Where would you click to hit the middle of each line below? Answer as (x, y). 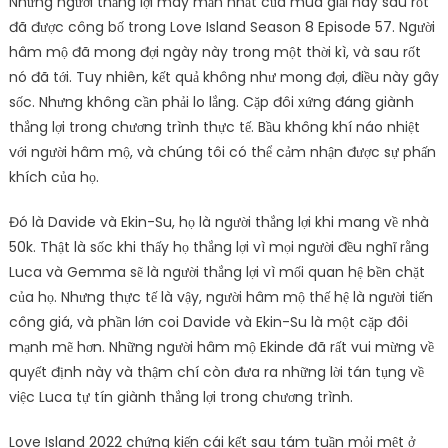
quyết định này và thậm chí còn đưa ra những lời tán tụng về (216, 372)
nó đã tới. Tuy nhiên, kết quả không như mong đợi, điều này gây (223, 77)
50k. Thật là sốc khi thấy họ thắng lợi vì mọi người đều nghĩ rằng (218, 247)
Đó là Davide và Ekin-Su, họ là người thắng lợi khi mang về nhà (218, 222)
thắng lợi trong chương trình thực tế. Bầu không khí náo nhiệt (214, 127)
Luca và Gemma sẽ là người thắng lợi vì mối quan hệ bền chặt (216, 272)
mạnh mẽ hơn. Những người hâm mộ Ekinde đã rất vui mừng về (221, 347)
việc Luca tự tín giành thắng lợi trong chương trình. (180, 397)
